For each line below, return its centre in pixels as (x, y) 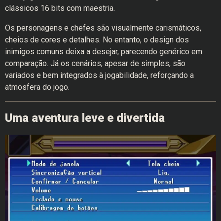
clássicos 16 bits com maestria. (60, 8)
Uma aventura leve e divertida (85, 118)
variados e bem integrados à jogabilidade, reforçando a (99, 75)
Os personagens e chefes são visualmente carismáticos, (103, 28)
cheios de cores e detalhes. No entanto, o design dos (97, 40)
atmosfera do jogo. (37, 87)
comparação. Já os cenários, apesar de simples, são (95, 64)
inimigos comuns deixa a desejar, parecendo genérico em (104, 52)
